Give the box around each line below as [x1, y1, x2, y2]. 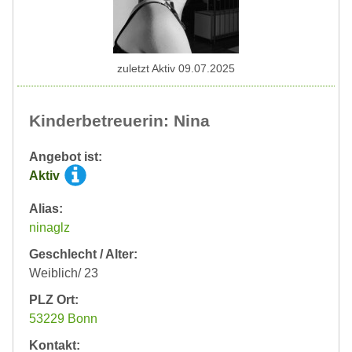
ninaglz [29, 221, 70, 234]
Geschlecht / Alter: [29, 247, 137, 261]
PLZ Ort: [29, 293, 79, 306]
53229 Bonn [29, 312, 97, 325]
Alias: [29, 202, 63, 215]
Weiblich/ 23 [29, 266, 98, 280]
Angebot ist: [29, 150, 102, 163]
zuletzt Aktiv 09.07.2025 [117, 62, 235, 75]
